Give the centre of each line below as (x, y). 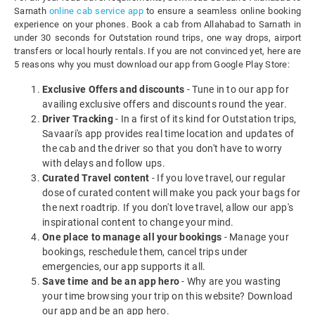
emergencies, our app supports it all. (124, 267)
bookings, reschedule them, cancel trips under (145, 252)
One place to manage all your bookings (132, 237)
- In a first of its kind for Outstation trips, (205, 119)
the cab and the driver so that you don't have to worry (162, 149)
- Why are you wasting (230, 282)
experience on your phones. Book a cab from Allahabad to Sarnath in (157, 25)
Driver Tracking (78, 119)
